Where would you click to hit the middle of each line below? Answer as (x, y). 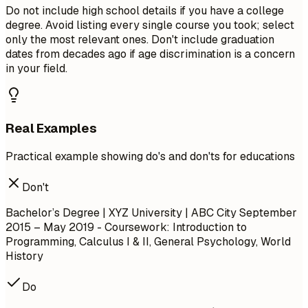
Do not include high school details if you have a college (145, 11)
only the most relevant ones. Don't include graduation (140, 40)
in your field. (36, 68)
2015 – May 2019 (50, 228)
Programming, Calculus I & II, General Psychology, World (148, 242)
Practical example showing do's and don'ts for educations (150, 157)
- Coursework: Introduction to (170, 228)
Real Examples (51, 128)
